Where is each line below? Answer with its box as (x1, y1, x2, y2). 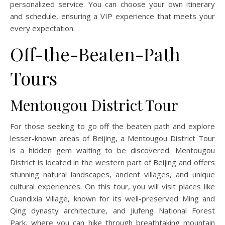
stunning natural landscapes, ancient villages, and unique (10, 169, 215, 180)
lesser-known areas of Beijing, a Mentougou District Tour (10, 133, 215, 144)
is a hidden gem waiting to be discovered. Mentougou (10, 145, 215, 156)
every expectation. (10, 23, 75, 34)
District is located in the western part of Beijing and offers (10, 157, 215, 168)
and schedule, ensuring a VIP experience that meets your (10, 11, 215, 22)
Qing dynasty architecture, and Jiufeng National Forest (10, 205, 215, 216)
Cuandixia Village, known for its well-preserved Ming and (10, 193, 215, 204)
